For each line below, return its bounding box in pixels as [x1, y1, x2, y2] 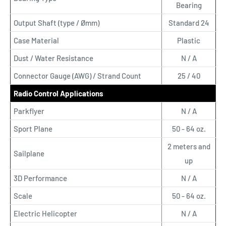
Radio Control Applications [14, 88, 103, 98]
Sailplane [14, 148, 44, 158]
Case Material [14, 35, 59, 45]
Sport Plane [14, 124, 52, 133]
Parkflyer [14, 106, 44, 116]
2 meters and [167, 141, 210, 151]
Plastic [177, 35, 200, 45]
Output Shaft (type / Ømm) [14, 18, 99, 27]
